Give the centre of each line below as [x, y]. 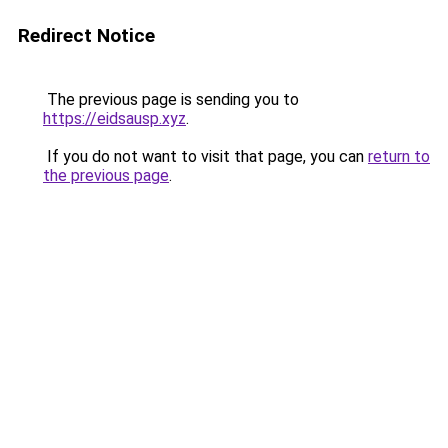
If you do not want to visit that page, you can [205, 156]
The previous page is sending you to [171, 99]
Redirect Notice [86, 35]
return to [399, 156]
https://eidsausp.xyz [114, 118]
